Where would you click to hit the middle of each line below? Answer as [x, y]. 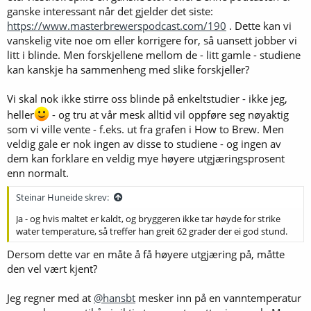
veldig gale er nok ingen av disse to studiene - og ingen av [144, 144]
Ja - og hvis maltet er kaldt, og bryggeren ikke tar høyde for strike [148, 218]
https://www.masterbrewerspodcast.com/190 [117, 26]
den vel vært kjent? [52, 269]
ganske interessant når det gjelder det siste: [110, 11]
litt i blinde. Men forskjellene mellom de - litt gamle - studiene [154, 55]
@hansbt [115, 298]
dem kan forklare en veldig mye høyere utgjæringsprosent [146, 158]
